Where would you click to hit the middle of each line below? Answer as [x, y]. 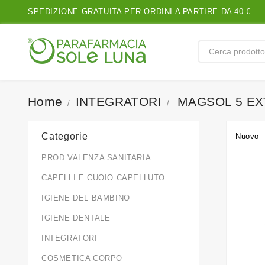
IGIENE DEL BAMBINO [86, 198]
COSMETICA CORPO [82, 258]
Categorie [65, 136]
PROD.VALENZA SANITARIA [96, 158]
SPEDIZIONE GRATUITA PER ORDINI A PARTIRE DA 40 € [139, 12]
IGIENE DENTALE [76, 218]
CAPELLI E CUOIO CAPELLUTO [103, 178]
